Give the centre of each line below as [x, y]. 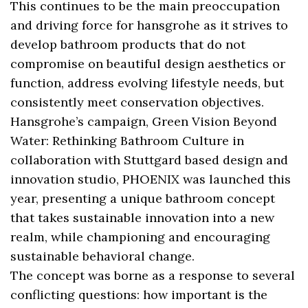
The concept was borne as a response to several [153, 276]
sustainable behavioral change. [103, 256]
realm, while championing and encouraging [141, 237]
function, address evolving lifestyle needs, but [147, 83]
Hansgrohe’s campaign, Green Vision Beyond [144, 122]
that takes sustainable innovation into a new [143, 218]
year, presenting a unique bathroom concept [143, 199]
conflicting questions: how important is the [139, 295]
